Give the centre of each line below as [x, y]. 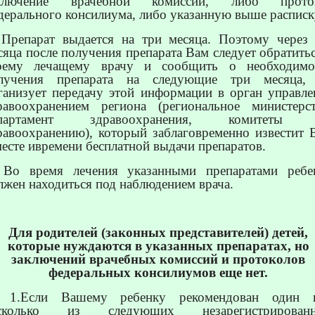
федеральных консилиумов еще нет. [158, 273]
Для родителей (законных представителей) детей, [158, 233]
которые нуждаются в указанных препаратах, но [158, 246]
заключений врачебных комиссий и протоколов [158, 259]
